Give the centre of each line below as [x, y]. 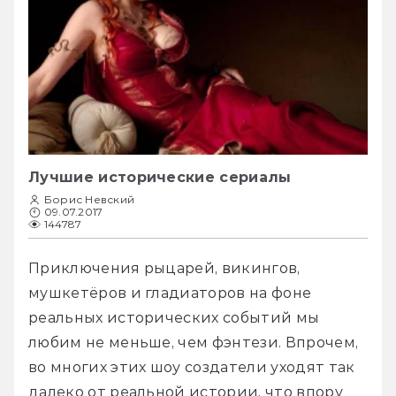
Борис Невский [90, 200]
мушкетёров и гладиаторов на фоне [170, 293]
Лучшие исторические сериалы [160, 178]
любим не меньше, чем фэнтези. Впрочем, [194, 343]
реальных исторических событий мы [174, 318]
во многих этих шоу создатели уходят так [192, 368]
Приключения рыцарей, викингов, [164, 269]
